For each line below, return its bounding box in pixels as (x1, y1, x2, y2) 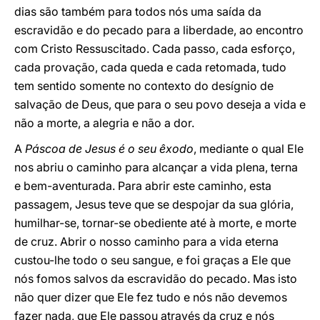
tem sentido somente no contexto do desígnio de (14, 79, 274, 93)
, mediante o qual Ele (194, 141, 304, 156)
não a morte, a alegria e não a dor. (14, 116, 194, 130)
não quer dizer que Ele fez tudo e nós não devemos (14, 290, 287, 304)
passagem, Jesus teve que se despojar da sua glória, (14, 197, 294, 211)
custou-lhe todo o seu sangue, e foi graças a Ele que (14, 253, 291, 267)
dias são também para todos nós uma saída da (14, 4, 261, 19)
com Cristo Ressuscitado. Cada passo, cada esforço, (14, 41, 295, 56)
